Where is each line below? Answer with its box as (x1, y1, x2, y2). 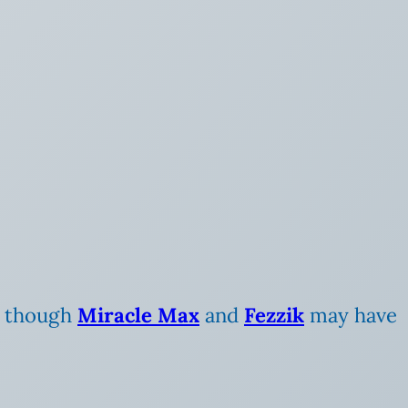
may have (304, 302, 397, 329)
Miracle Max (77, 302, 199, 329)
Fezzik (244, 302, 304, 329)
